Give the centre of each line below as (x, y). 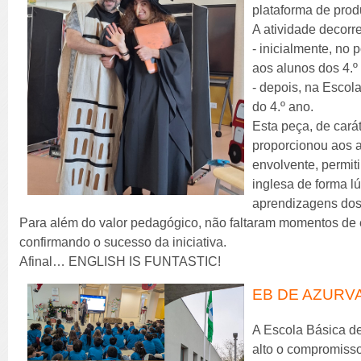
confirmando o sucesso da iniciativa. (123, 242)
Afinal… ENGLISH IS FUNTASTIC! (120, 261)
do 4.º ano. (283, 106)
